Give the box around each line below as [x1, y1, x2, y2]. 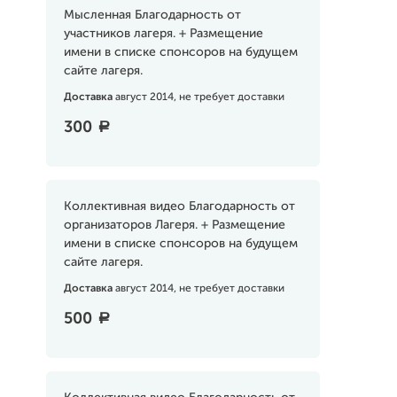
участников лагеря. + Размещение [63, 27, 263, 40]
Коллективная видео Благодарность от [63, 200, 295, 213]
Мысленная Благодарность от [63, 9, 241, 21]
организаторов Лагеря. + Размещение [63, 219, 285, 231]
